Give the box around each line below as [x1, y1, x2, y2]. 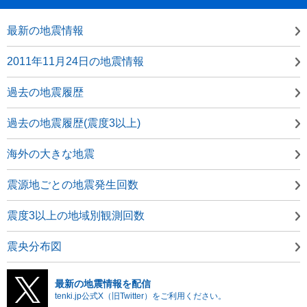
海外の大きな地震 [7, 147, 95, 160]
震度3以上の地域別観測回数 [7, 209, 145, 221]
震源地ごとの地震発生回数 [7, 178, 138, 191]
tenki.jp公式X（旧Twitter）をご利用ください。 [55, 291, 226, 301]
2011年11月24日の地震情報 [7, 55, 144, 67]
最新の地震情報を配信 [55, 278, 151, 289]
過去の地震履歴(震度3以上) [7, 116, 140, 129]
